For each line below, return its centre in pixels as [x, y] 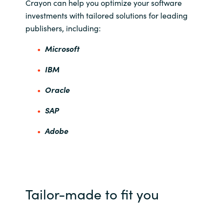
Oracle [57, 89]
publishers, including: [63, 28]
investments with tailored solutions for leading [106, 15]
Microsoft [62, 48]
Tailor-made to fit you [92, 193]
